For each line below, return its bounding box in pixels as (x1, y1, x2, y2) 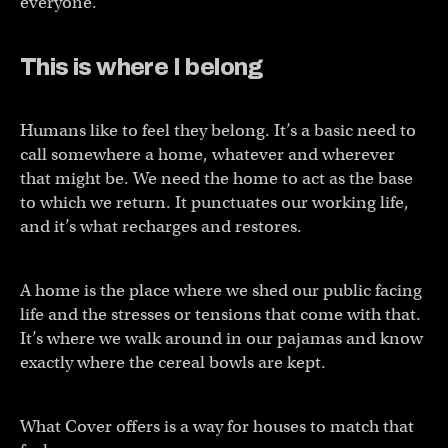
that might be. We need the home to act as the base (20, 167, 413, 189)
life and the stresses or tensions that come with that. (20, 303, 421, 325)
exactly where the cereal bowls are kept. (20, 351, 326, 373)
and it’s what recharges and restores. (20, 215, 306, 237)
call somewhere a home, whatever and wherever (20, 143, 395, 165)
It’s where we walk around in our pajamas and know (20, 327, 423, 349)
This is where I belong (20, 53, 263, 80)
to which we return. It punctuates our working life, (20, 191, 409, 213)
